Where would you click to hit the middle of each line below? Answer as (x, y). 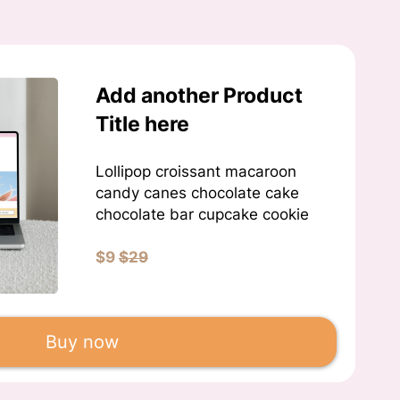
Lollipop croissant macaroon (196, 172)
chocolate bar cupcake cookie (202, 215)
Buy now (82, 342)
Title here (142, 125)
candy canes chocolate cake (197, 193)
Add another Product (199, 96)
